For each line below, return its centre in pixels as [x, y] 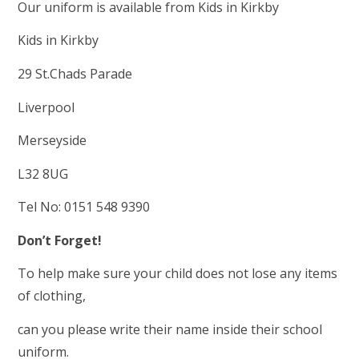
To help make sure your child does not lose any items [178, 274]
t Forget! [75, 240]
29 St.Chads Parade [75, 73]
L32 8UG [43, 173]
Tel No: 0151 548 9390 [84, 207]
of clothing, [52, 296]
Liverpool [46, 107]
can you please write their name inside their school [170, 330]
